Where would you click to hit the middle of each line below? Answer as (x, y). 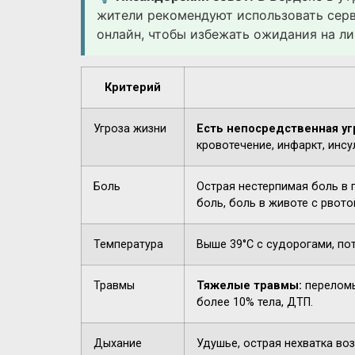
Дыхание (118, 344)
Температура (128, 245)
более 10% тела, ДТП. (255, 303)
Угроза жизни (130, 129)
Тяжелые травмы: (249, 286)
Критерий (133, 88)
